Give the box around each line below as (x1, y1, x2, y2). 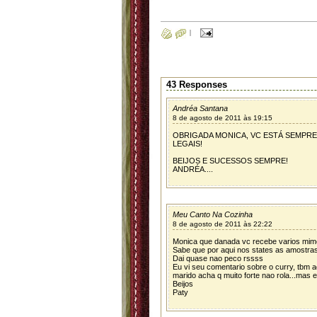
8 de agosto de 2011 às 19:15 (173, 114, 272, 122)
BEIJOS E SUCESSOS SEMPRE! (173, 156, 288, 165)
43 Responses (166, 79, 227, 90)
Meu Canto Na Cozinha (173, 210, 253, 219)
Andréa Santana (173, 104, 228, 113)
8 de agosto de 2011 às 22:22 (173, 220, 272, 228)
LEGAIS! (173, 139, 202, 148)
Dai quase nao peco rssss (173, 254, 263, 263)
